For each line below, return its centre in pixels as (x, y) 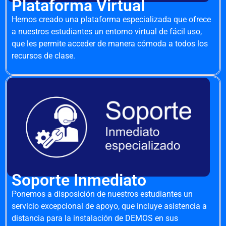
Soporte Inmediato (79, 180)
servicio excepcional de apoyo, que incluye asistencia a (109, 206)
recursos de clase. (43, 55)
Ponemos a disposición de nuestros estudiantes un (102, 194)
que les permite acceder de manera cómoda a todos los (110, 43)
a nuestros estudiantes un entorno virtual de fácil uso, (107, 31)
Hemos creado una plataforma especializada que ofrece (111, 19)
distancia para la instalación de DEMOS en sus (95, 218)
